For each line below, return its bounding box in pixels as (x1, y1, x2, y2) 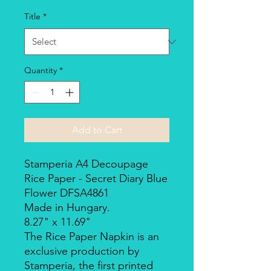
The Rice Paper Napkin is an (24, 230, 159, 243)
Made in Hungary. (24, 201, 110, 214)
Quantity (24, 65, 57, 76)
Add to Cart (71, 124, 122, 135)
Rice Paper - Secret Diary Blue (24, 172, 168, 185)
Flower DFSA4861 (24, 186, 109, 200)
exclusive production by (24, 244, 139, 258)
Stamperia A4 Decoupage (24, 157, 148, 171)
